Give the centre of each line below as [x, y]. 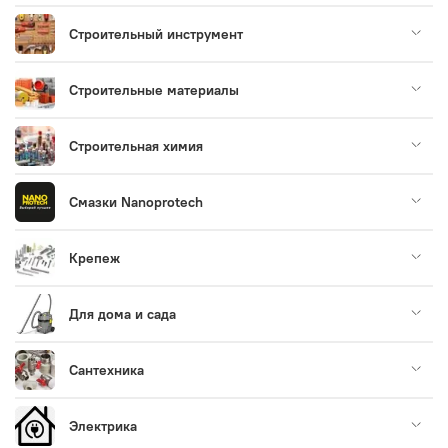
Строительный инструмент [156, 33]
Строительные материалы [154, 89]
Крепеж [94, 257]
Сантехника [106, 369]
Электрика [103, 425]
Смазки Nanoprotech [136, 201]
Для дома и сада [122, 313]
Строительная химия [136, 145]
